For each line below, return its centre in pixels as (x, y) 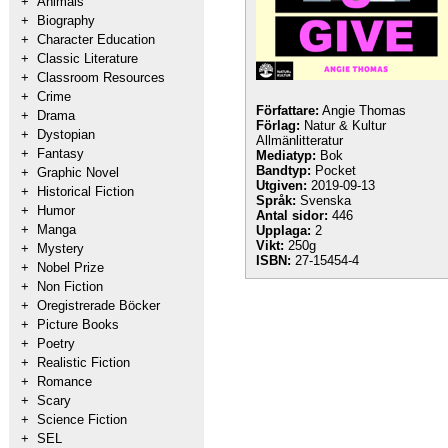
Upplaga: (283, 230)
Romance (64, 381)
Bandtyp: (283, 170)
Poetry (56, 343)
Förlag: (278, 125)
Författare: (287, 110)
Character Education (96, 39)
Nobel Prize (70, 267)
